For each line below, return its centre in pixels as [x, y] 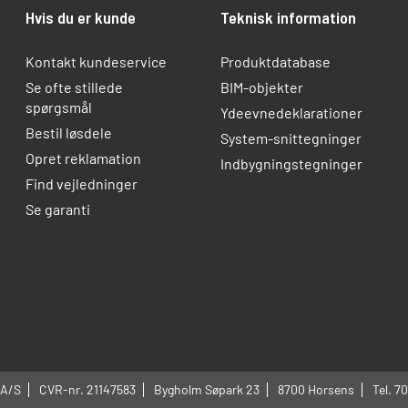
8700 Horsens [316, 389]
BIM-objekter [261, 87]
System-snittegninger [291, 138]
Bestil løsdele [68, 132]
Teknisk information [288, 17]
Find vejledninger [81, 183]
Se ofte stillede [74, 87]
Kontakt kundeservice [96, 61]
